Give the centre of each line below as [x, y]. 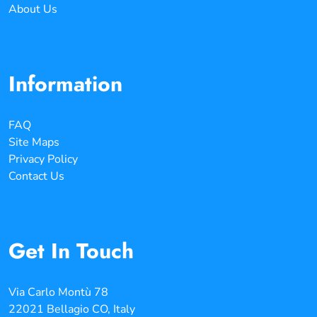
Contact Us [36, 176]
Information [65, 83]
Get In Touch [71, 250]
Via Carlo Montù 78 [58, 292]
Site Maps [34, 142]
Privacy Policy [43, 159]
